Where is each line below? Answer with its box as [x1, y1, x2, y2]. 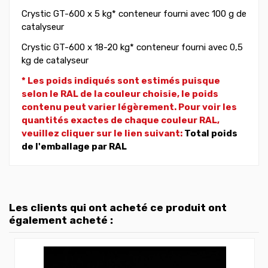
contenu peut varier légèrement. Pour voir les [22, 102, 237, 113]
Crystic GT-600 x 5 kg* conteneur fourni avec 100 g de [22, 8, 246, 20]
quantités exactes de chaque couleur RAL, [22, 115, 220, 126]
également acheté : [9, 214, 113, 227]
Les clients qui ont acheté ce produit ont [9, 202, 227, 214]
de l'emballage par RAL [22, 141, 127, 153]
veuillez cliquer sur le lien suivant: [22, 128, 184, 139]
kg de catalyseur [22, 55, 89, 66]
